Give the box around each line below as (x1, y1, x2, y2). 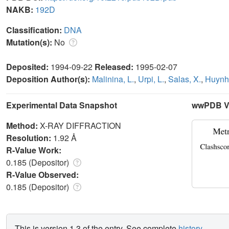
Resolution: (6, 131, 53, 144)
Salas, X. (168, 73, 201, 85)
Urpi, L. (138, 73, 164, 85)
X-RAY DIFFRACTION (40, 119, 121, 131)
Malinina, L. (92, 73, 134, 85)
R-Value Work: (6, 144, 63, 156)
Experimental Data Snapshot (6, 99, 117, 111)
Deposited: (6, 60, 51, 73)
